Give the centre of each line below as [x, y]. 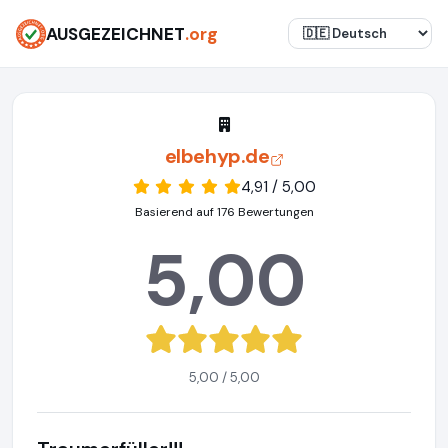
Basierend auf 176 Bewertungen [224, 212]
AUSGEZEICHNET [115, 33]
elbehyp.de [217, 156]
